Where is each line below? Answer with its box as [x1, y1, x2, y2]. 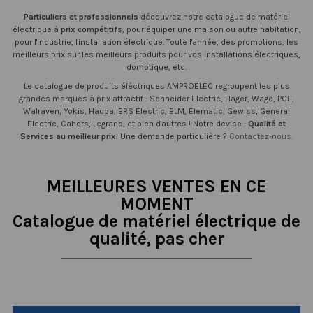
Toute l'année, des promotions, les [166, 36, 298, 47]
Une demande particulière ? [120, 131, 229, 142]
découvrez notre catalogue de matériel [138, 11, 290, 22]
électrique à [12, 24, 61, 34]
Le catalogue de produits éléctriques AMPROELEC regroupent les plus [23, 81, 290, 92]
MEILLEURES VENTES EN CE [47, 176, 266, 197]
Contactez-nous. [229, 131, 293, 142]
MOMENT [119, 194, 194, 214]
